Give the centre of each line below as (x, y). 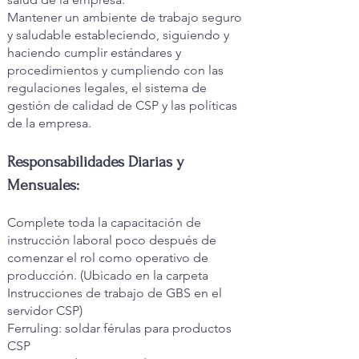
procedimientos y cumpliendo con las (115, 70)
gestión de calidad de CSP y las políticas (122, 105)
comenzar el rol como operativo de (108, 258)
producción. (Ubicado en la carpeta (108, 275)
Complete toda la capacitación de (104, 222)
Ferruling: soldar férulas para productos (119, 328)
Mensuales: (43, 185)
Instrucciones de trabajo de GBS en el (115, 293)
